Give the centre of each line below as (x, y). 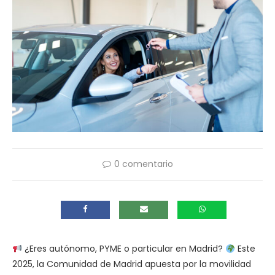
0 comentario (143, 164)
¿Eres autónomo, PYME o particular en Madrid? (123, 249)
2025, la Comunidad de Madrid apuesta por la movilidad (132, 264)
